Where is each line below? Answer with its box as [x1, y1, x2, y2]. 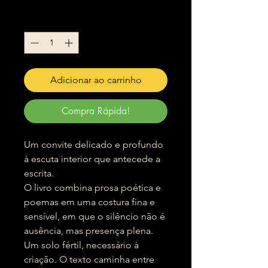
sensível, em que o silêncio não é [24, 211, 165, 222]
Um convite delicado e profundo [24, 139, 163, 150]
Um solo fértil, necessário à [24, 239, 139, 251]
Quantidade [24, 16, 69, 26]
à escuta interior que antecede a [24, 153, 160, 165]
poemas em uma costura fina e [24, 196, 155, 208]
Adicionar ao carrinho [50, 74, 142, 86]
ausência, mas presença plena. [24, 225, 153, 236]
